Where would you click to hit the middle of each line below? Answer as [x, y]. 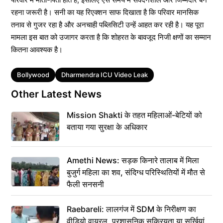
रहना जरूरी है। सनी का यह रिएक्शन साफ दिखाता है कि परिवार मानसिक [105, 12]
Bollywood [33, 74]
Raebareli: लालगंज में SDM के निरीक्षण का [131, 209]
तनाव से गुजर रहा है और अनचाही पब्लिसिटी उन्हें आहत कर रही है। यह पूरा [107, 24]
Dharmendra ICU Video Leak [105, 74]
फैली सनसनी [85, 184]
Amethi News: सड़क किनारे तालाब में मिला [133, 160]
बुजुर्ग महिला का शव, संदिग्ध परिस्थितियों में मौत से [136, 172]
